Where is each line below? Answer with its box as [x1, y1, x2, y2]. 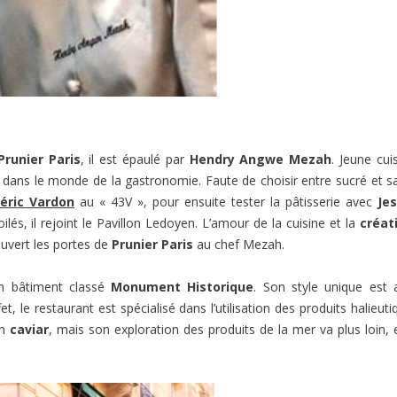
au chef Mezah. [193, 235, 284, 253]
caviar [9, 320, 49, 338]
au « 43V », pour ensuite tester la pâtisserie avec [74, 192, 378, 210]
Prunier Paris [112, 235, 193, 253]
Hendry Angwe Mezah [189, 150, 332, 167]
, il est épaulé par [80, 150, 190, 167]
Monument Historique [111, 277, 254, 295]
